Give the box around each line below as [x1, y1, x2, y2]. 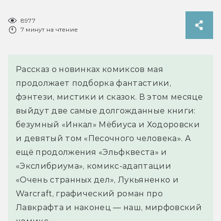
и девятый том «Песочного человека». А [16, 133, 191, 143]
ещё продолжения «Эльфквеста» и [16, 147, 167, 157]
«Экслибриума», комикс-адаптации [16, 161, 171, 171]
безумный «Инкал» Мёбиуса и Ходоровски [16, 119, 200, 129]
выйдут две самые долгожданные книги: [16, 106, 196, 115]
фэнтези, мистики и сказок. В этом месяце [16, 92, 203, 102]
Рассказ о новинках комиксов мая [16, 64, 163, 74]
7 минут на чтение [21, 25, 78, 33]
